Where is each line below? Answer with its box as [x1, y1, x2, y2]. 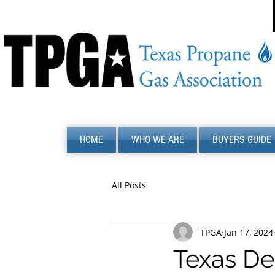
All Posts [112, 179, 146, 191]
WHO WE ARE [131, 133, 184, 146]
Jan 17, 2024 [224, 226, 273, 238]
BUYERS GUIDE [212, 133, 271, 146]
